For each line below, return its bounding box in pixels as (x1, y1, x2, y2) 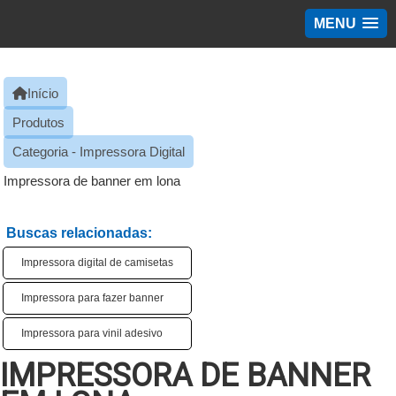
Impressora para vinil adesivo (21, 327, 163, 339)
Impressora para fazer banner (21, 292, 164, 304)
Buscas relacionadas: (6, 225, 152, 240)
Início (27, 86, 58, 101)
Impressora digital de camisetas (21, 256, 173, 269)
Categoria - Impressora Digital (12, 144, 185, 159)
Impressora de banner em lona (4, 173, 180, 188)
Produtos (12, 115, 65, 130)
